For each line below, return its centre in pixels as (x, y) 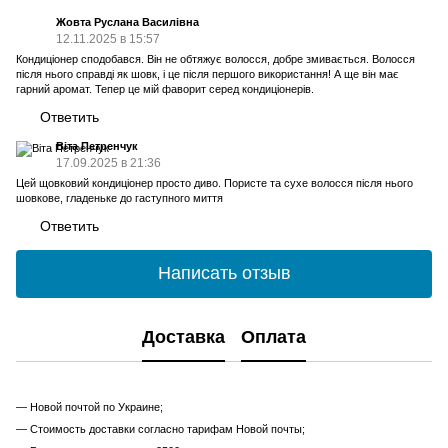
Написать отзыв (224, 273)
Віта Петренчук (97, 145)
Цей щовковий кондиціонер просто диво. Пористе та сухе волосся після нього (214, 182)
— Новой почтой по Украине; (89, 406)
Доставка (183, 337)
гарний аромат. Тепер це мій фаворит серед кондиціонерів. (165, 88)
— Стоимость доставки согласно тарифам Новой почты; (160, 428)
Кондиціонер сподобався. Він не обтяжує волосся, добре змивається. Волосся (215, 58)
